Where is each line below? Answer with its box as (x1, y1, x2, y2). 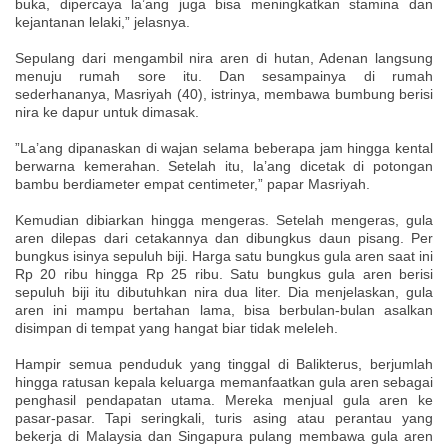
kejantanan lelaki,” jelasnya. (15, 14, 190, 31)
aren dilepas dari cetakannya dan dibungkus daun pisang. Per (15, 230, 433, 247)
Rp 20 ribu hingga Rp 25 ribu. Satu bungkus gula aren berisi (15, 266, 433, 283)
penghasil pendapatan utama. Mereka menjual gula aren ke (15, 392, 433, 409)
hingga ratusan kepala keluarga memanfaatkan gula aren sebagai (15, 374, 433, 391)
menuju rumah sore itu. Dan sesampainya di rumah (15, 68, 433, 85)
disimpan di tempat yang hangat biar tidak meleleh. (15, 320, 338, 337)
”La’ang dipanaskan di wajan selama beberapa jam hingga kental (15, 140, 433, 157)
